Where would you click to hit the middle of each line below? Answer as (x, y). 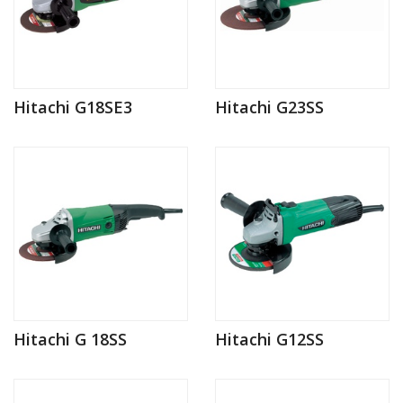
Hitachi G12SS (269, 339)
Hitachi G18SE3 (73, 107)
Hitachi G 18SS (70, 339)
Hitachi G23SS (269, 107)
